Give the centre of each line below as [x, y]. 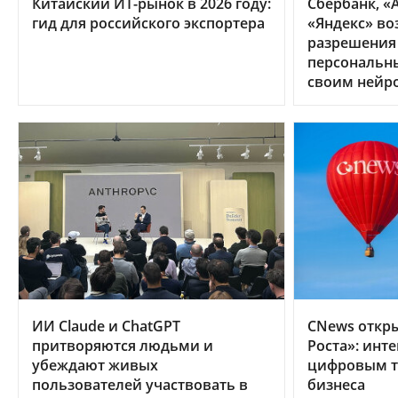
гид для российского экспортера [148, 23]
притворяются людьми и [123, 346]
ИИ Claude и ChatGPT [106, 326]
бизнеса [336, 385]
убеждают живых [95, 366]
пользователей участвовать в [140, 385]
